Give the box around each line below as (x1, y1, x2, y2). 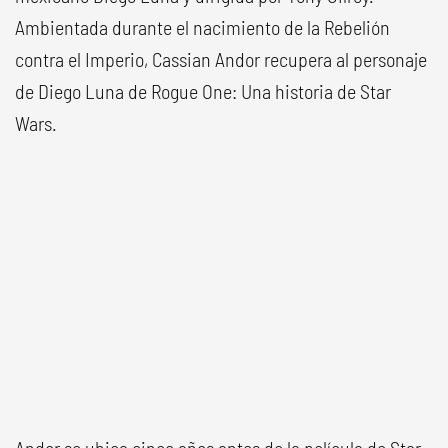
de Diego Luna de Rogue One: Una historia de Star (15, 79, 391, 103)
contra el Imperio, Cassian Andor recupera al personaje (15, 47, 427, 71)
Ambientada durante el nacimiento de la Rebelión (15, 15, 390, 39)
